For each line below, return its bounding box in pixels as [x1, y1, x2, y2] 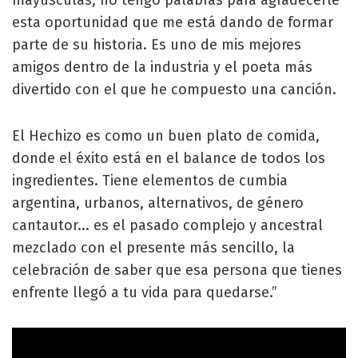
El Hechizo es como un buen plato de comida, [12, 126, 320, 145]
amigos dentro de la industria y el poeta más [12, 58, 312, 76]
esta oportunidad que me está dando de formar [12, 13, 333, 31]
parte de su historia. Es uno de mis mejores [12, 35, 301, 54]
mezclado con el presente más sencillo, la [12, 238, 295, 257]
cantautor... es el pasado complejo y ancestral [12, 216, 323, 234]
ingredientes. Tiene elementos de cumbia [12, 171, 288, 189]
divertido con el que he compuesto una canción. [12, 80, 336, 98]
